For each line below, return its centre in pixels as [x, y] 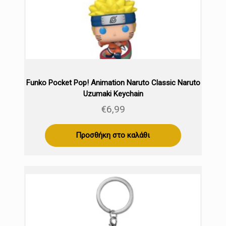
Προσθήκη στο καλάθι [113, 135]
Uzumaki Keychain [113, 94]
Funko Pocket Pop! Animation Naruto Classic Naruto [113, 83]
